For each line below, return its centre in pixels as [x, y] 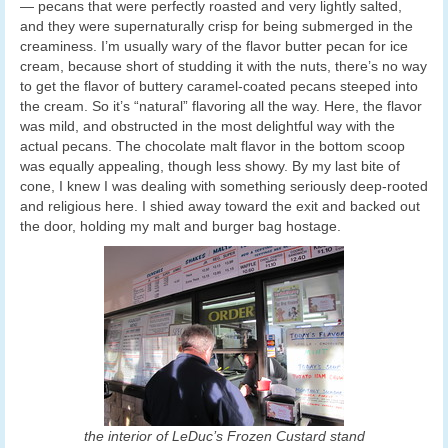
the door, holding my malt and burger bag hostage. [180, 226]
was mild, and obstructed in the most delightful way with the [207, 126]
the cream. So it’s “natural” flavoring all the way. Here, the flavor [221, 106]
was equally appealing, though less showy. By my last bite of [210, 166]
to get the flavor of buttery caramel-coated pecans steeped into [219, 86]
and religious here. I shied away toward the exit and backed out [220, 206]
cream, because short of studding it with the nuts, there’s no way [223, 66]
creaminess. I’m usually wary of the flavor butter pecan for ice [214, 46]
